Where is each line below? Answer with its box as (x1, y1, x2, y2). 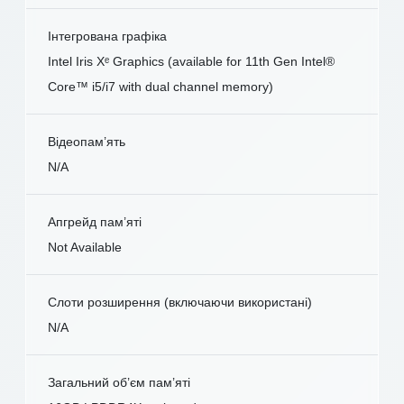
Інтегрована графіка (48, 29, 167, 44)
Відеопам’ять (48, 134, 125, 150)
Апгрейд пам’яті (48, 215, 142, 230)
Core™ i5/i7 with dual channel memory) (48, 79, 273, 95)
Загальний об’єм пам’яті (48, 375, 190, 390)
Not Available (48, 240, 122, 255)
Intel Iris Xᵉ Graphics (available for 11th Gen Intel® (48, 54, 335, 69)
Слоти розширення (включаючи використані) (48, 295, 312, 310)
